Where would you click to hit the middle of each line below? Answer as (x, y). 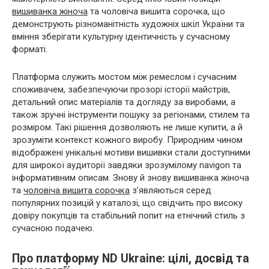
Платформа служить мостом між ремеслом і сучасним (124, 77)
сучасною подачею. (53, 228)
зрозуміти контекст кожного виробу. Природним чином (127, 140)
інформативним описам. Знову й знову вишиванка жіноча (131, 177)
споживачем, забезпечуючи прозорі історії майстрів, (121, 89)
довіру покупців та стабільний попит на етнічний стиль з (128, 215)
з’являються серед (171, 190)
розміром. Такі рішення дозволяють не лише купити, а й (127, 127)
